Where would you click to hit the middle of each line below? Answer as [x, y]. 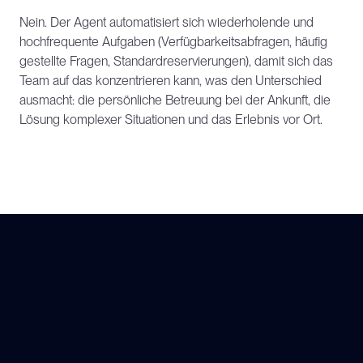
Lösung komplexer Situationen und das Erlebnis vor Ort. [171, 120]
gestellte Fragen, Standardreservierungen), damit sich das [176, 61]
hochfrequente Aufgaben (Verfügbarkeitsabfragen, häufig [173, 42]
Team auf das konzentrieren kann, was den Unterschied [171, 81]
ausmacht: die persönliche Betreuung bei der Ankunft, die [175, 100]
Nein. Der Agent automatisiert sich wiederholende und [167, 22]
